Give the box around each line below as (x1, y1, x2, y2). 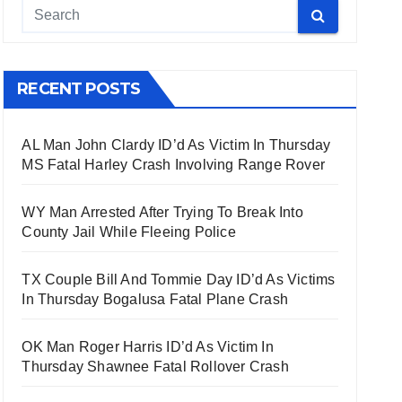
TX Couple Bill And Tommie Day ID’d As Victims (22, 272, 336, 287)
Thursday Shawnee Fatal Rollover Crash (22, 359, 289, 374)
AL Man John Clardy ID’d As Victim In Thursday (22, 137, 331, 153)
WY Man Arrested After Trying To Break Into (22, 205, 303, 220)
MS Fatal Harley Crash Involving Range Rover (22, 157, 325, 172)
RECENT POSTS (17, 79, 141, 99)
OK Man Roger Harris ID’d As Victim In (22, 339, 274, 354)
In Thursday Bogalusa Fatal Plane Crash (22, 292, 288, 307)
